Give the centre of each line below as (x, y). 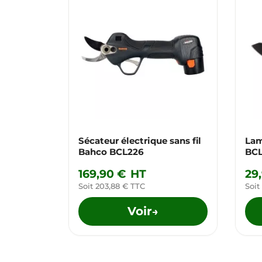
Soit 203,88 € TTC (112, 186)
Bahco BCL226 (111, 151)
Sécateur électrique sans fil (140, 140)
